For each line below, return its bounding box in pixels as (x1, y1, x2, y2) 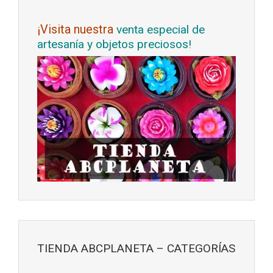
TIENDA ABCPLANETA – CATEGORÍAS (37, 241, 235, 256)
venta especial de (116, 22, 205, 37)
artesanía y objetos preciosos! (37, 37, 191, 51)
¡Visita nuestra (37, 21, 116, 37)
